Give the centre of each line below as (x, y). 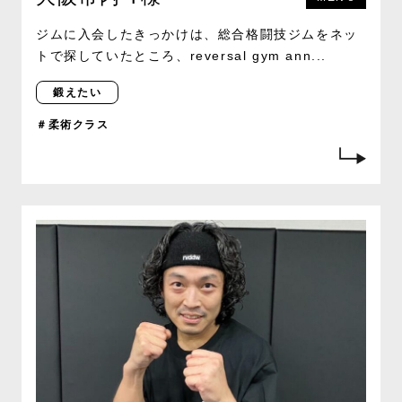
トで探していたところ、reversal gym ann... (181, 55)
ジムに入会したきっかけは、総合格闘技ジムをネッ (197, 34)
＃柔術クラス (73, 124)
